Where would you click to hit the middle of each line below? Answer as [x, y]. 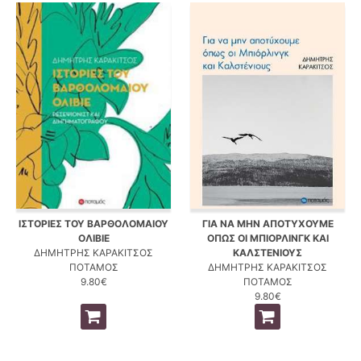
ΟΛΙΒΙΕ [93, 238]
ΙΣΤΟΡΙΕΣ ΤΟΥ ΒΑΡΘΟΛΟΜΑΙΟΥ [93, 223]
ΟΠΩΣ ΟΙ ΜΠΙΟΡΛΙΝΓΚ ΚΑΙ [268, 238]
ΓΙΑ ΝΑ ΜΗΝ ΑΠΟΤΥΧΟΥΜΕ [268, 223]
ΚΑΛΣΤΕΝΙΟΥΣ [268, 252]
